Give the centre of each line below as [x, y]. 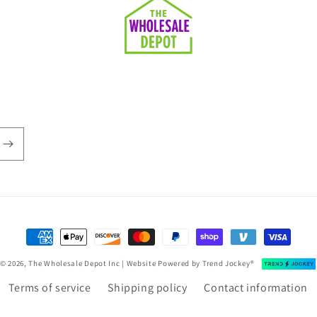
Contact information [256, 288]
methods [48, 257]
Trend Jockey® [229, 263]
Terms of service [50, 288]
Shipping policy [148, 288]
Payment [48, 237]
